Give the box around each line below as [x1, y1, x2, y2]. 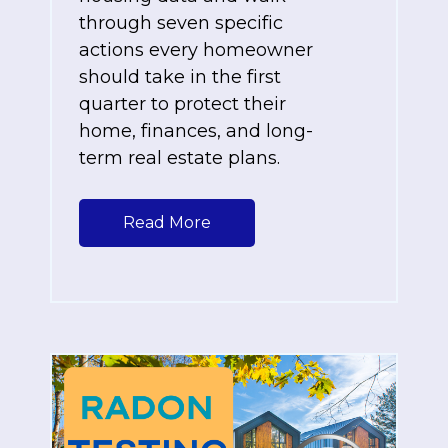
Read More [123, 212, 211, 232]
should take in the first [79, 65, 281, 88]
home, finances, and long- [79, 119, 313, 142]
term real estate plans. [79, 146, 280, 169]
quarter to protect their [79, 92, 286, 115]
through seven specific [79, 11, 283, 34]
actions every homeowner [79, 38, 313, 61]
